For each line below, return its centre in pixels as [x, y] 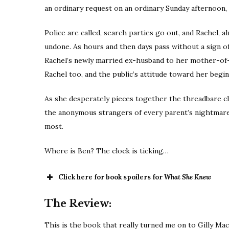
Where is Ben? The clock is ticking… [107, 151]
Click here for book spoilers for [111, 177]
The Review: [78, 203]
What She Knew [188, 177]
